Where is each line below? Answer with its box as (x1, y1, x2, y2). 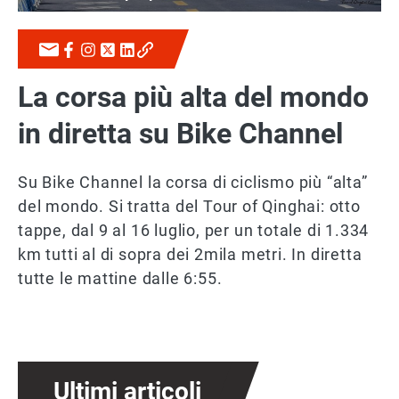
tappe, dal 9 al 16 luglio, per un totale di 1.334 (18, 221, 370, 240)
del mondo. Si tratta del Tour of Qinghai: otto (18, 197, 361, 216)
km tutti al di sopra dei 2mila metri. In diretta (18, 245, 362, 264)
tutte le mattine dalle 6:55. (18, 269, 223, 288)
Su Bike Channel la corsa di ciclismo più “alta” (18, 173, 368, 191)
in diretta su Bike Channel (18, 117, 343, 151)
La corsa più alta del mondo (18, 80, 369, 114)
